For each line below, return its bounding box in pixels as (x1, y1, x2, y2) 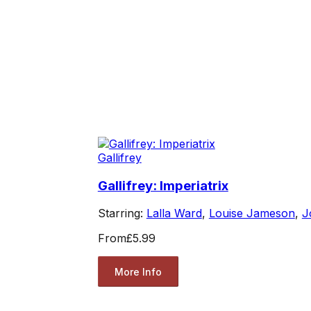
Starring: (97, 206, 146, 221)
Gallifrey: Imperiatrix (97, 177, 228, 194)
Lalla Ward (146, 206, 202, 221)
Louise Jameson (208, 206, 295, 221)
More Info (114, 265, 162, 278)
